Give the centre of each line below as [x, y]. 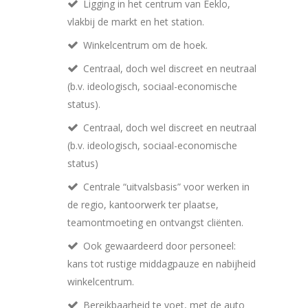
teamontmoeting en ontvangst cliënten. [155, 222]
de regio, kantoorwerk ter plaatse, [143, 204]
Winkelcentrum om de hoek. [145, 45]
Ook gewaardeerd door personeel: [159, 245]
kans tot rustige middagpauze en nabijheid [162, 263]
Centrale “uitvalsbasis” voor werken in [166, 186]
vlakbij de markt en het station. [136, 21]
